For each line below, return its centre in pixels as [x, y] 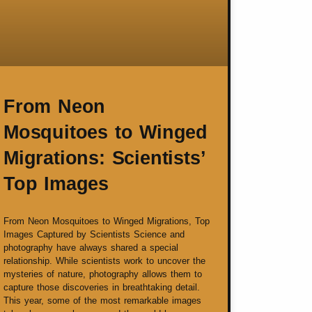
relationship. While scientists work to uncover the [104, 261]
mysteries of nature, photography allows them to [103, 274]
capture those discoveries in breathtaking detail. [102, 288]
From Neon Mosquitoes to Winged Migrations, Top [107, 221]
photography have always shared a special [91, 248]
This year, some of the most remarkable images [102, 301]
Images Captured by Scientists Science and [94, 235]
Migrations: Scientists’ [104, 158]
